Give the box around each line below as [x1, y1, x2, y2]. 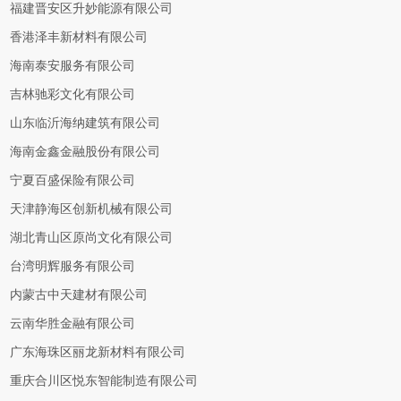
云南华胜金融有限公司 [10, 317, 136, 330]
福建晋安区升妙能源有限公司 [10, 2, 174, 15]
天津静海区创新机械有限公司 [10, 202, 174, 216]
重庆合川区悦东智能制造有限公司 [10, 374, 199, 388]
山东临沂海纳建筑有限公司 [10, 116, 161, 130]
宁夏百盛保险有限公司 [10, 174, 136, 187]
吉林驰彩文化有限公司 [10, 88, 136, 101]
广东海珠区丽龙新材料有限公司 [10, 346, 186, 359]
